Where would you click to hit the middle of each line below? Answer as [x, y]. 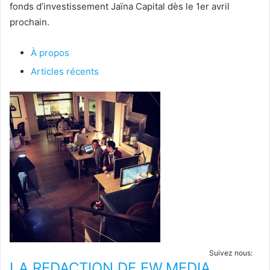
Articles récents [65, 72]
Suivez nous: [231, 253]
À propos [50, 53]
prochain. [30, 22]
